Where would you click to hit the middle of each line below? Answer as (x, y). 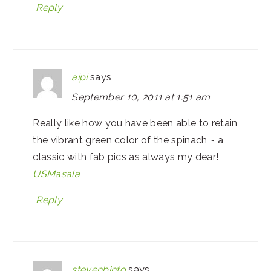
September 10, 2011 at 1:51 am (141, 97)
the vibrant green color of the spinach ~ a (128, 140)
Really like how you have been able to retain (135, 123)
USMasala (56, 174)
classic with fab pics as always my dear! (126, 157)
